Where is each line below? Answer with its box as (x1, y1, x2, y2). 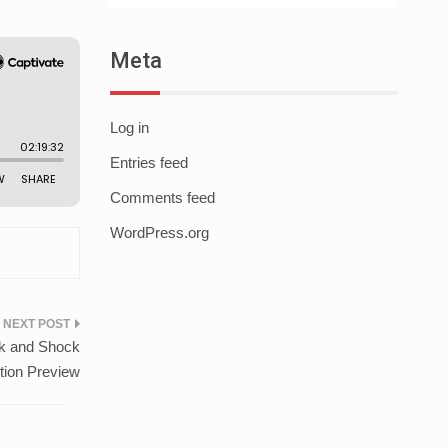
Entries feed (109, 154, 188, 172)
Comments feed (109, 189, 215, 207)
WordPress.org (109, 224, 209, 242)
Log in (109, 119, 149, 137)
